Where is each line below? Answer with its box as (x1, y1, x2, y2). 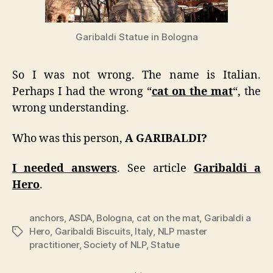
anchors (29, 212, 65, 224)
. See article (117, 161, 194, 176)
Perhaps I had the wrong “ (12, 85, 152, 99)
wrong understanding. (12, 101, 129, 116)
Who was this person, (12, 131, 125, 146)
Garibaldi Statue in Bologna (75, 31, 198, 43)
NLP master (157, 225, 208, 238)
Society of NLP (83, 239, 146, 251)
